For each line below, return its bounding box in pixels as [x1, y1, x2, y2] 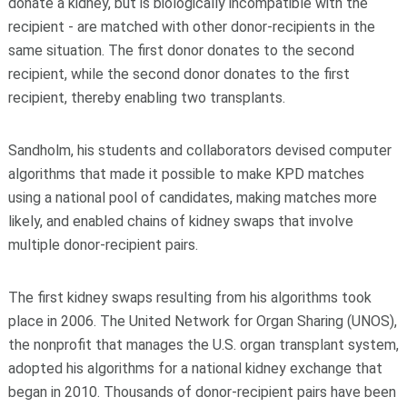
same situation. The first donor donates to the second [7, 42, 354, 60]
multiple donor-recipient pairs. [7, 236, 198, 254]
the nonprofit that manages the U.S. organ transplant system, [7, 336, 399, 354]
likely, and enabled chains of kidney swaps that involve [7, 213, 353, 231]
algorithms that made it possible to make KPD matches [7, 165, 364, 184]
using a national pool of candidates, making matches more [7, 189, 377, 207]
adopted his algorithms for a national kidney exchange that [7, 360, 382, 378]
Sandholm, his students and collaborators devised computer [7, 142, 392, 160]
